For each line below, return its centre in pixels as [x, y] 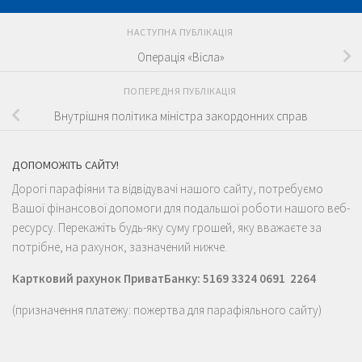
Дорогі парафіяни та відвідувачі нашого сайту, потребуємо [168, 189]
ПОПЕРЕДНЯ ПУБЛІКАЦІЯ [181, 91]
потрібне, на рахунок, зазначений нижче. [120, 247]
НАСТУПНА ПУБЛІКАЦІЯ [181, 32]
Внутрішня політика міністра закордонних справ [181, 116]
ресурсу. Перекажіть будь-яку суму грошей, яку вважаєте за [167, 227]
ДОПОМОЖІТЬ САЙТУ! [65, 165]
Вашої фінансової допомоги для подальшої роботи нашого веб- [181, 208]
